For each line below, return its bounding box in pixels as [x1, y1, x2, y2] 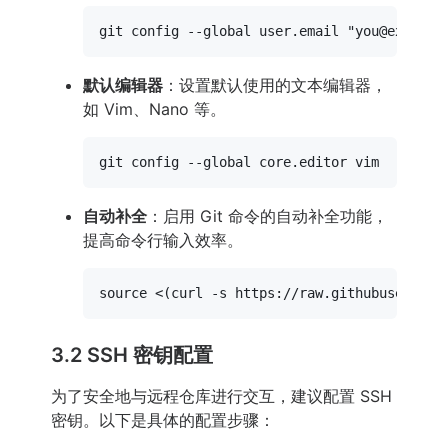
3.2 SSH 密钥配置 [51, 342, 213, 367]
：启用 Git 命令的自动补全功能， [147, 205, 388, 226]
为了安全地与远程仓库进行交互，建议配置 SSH [51, 385, 392, 406]
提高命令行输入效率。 [83, 229, 243, 250]
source [99, 284, 147, 301]
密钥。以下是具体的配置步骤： [51, 409, 275, 430]
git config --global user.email [99, 22, 347, 39]
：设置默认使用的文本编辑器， [163, 74, 387, 95]
